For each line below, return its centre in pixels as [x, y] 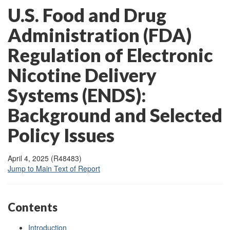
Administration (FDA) [100, 35]
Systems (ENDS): [77, 95]
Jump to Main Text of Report [54, 168]
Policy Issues [61, 135]
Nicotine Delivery [82, 75]
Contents [33, 207]
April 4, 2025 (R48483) [45, 158]
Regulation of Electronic [110, 55]
